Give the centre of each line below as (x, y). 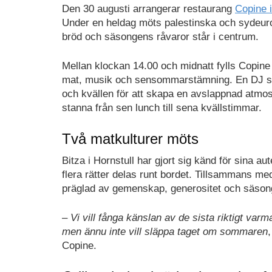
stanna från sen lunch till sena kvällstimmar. (162, 108)
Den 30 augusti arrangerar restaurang (148, 8)
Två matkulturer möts (130, 138)
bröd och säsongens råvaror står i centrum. (160, 36)
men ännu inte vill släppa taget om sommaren (165, 232)
